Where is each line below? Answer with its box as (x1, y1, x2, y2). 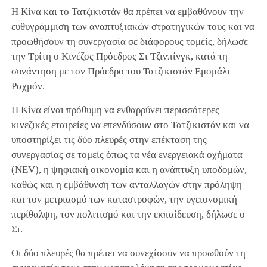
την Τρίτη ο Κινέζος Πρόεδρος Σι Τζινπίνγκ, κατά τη (11, 51, 228, 63)
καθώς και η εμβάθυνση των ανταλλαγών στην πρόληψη (11, 179, 242, 191)
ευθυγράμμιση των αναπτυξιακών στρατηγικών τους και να (11, 21, 254, 33)
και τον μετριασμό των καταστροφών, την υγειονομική (11, 194, 237, 206)
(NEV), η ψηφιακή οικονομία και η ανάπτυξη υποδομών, (11, 164, 247, 176)
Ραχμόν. (11, 80, 45, 92)
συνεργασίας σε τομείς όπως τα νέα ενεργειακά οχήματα (11, 149, 243, 161)
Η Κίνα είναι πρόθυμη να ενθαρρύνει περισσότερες (11, 104, 219, 116)
